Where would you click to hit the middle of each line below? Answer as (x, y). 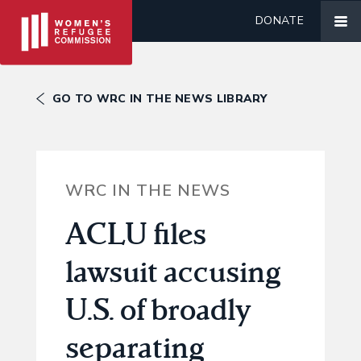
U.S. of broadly (158, 309)
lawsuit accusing (173, 271)
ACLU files (135, 233)
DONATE (280, 21)
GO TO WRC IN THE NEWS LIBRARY (160, 99)
